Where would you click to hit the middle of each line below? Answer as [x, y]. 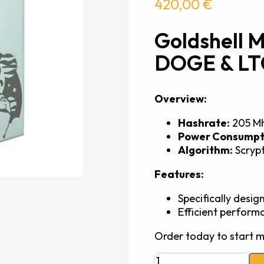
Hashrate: [204, 123]
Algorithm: [206, 150]
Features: [179, 174]
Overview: [181, 98]
